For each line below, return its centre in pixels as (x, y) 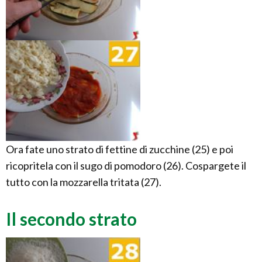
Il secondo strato (71, 219)
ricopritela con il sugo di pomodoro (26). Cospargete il (126, 166)
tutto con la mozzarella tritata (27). (84, 182)
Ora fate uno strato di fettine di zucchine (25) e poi (120, 149)
